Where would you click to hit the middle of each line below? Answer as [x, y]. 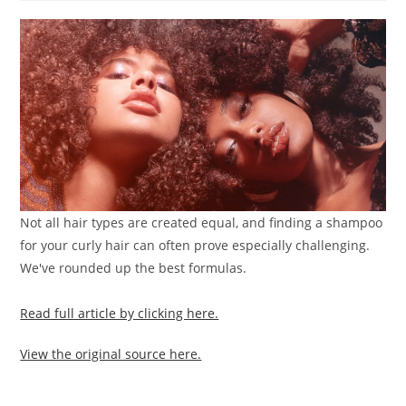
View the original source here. [111, 353]
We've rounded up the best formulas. [134, 267]
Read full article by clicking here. [120, 313]
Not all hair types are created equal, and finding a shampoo [202, 222]
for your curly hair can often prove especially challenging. [195, 245]
